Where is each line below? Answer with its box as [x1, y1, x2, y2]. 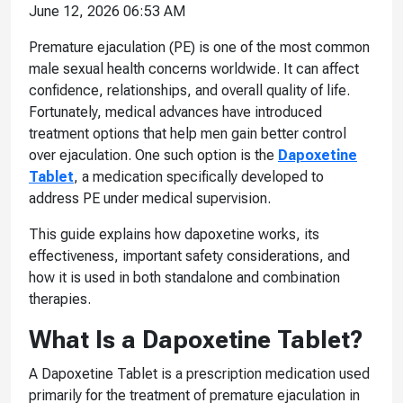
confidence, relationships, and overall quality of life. [29, 81, 350, 99]
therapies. [29, 290, 91, 308]
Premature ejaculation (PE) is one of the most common [29, 38, 370, 56]
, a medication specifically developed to [74, 167, 324, 185]
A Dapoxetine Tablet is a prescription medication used [29, 364, 370, 382]
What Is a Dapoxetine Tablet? [29, 325, 363, 354]
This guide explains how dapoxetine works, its [29, 225, 319, 243]
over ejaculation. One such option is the [29, 146, 278, 164]
